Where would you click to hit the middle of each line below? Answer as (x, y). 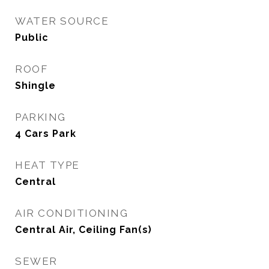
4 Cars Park (46, 134)
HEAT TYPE (47, 165)
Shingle (35, 86)
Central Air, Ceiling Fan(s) (83, 230)
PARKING (41, 117)
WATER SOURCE (62, 21)
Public (32, 38)
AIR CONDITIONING (71, 213)
